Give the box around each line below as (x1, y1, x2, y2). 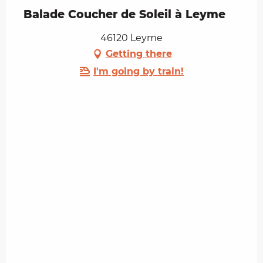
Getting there (105, 48, 172, 60)
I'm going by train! (93, 66, 184, 77)
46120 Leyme (100, 32, 163, 44)
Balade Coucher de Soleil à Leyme (23, 8, 225, 22)
